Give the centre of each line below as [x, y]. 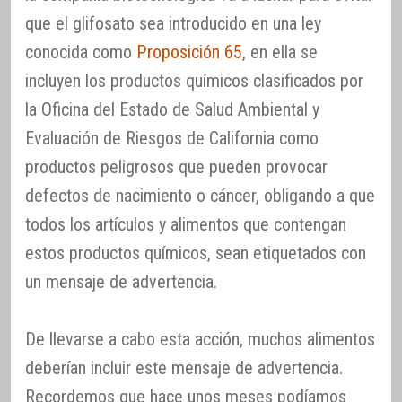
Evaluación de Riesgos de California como [172, 138]
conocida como [81, 52]
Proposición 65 [189, 52]
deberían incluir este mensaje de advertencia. [184, 367]
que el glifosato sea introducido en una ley [173, 23]
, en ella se [280, 52]
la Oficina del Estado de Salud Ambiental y [172, 109]
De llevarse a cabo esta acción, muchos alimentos [200, 339]
